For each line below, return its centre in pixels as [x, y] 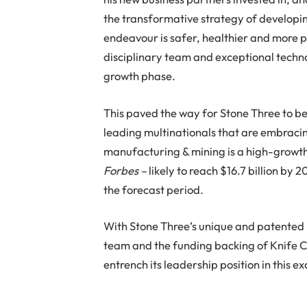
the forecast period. [154, 189]
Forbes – [126, 170]
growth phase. [140, 75]
